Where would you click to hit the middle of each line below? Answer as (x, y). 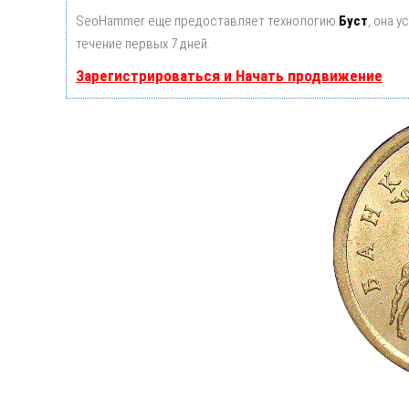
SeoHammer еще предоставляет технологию (207, 21)
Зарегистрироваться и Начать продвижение (229, 76)
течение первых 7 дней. (143, 44)
